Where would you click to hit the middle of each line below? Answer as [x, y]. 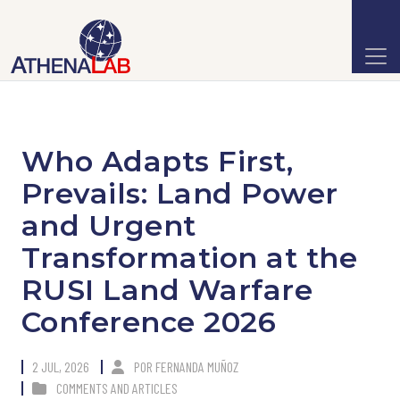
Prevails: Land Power [180, 193]
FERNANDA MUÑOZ [197, 367]
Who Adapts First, [158, 161]
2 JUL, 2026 [61, 367]
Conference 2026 [149, 322]
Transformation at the [190, 258]
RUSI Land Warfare [167, 290]
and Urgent [109, 225]
